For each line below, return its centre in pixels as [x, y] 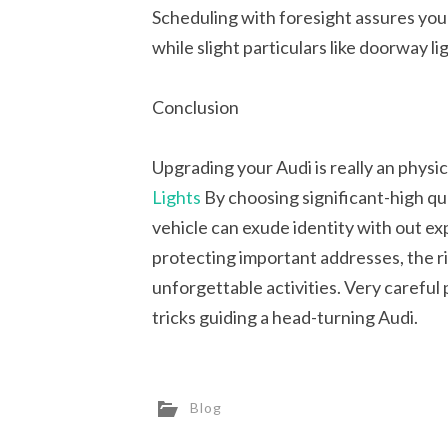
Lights [176, 196]
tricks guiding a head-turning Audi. [285, 316]
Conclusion [195, 106]
